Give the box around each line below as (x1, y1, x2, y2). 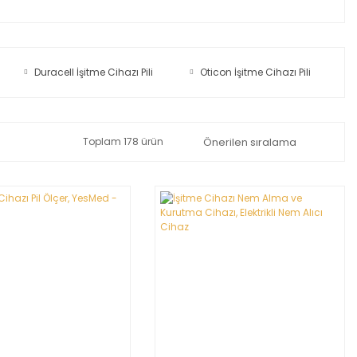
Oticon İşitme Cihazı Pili (200, 65, 312, 79)
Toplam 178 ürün (82, 135, 163, 148)
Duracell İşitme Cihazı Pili (33, 65, 153, 79)
